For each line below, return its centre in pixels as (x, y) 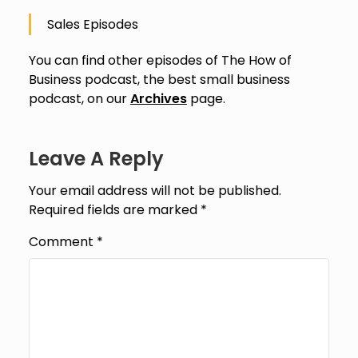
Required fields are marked (114, 209)
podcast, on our (79, 98)
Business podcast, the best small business (159, 79)
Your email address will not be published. (155, 190)
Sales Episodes (92, 24)
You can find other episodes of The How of (160, 60)
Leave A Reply (96, 158)
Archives (158, 98)
